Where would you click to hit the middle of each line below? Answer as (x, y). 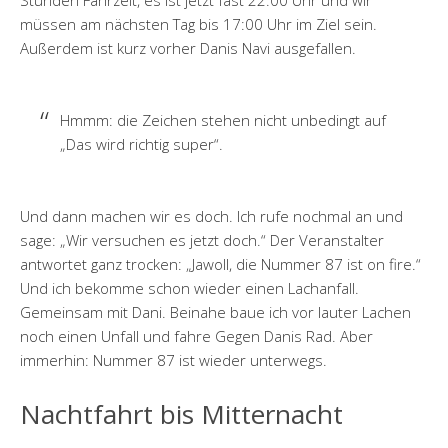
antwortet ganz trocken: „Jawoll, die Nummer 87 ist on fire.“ (220, 264)
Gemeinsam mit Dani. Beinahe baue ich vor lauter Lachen (215, 312)
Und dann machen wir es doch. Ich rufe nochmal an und (211, 216)
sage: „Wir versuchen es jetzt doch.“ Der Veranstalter (202, 240)
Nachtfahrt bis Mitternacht (181, 414)
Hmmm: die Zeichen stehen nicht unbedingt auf (223, 120)
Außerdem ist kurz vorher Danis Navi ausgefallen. (188, 48)
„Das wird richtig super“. (141, 144)
